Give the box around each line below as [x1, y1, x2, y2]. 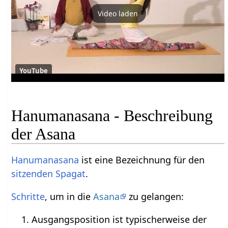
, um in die [45, 190, 94, 203]
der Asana [11, 124, 76, 143]
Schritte [11, 190, 45, 203]
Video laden [98, 8, 138, 18]
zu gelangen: [126, 190, 184, 203]
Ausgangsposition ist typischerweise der [32, 213, 207, 225]
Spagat [55, 167, 86, 180]
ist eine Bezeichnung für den [79, 153, 205, 166]
